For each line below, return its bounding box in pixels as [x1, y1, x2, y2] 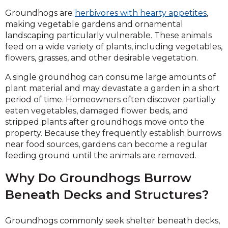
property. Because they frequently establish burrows [5, 128, 221, 138]
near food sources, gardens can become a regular [5, 139, 208, 149]
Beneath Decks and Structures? [5, 187, 209, 202]
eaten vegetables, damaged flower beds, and [5, 105, 188, 116]
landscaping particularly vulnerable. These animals [5, 30, 212, 40]
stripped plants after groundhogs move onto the [5, 117, 205, 127]
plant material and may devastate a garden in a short [5, 83, 220, 93]
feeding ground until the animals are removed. [5, 150, 196, 160]
